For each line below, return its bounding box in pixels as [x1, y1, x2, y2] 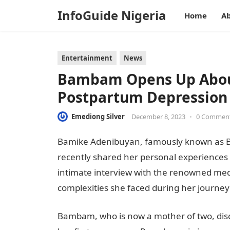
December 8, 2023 [131, 112, 185, 121]
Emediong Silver [71, 112, 125, 121]
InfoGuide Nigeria [57, 7, 166, 24]
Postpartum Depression [57, 87, 227, 107]
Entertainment [62, 53, 112, 63]
